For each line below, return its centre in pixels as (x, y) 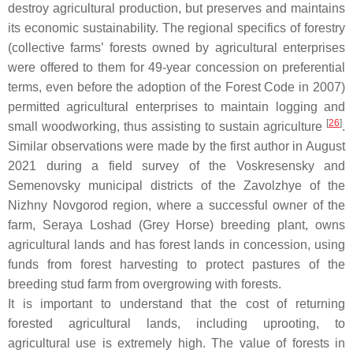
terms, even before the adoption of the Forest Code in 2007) (176, 87)
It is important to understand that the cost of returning (176, 304)
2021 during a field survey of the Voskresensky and (176, 166)
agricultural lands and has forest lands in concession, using (176, 245)
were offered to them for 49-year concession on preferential (176, 68)
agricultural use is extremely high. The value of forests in (176, 344)
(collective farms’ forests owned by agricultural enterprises (176, 48)
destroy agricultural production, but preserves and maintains (176, 9)
